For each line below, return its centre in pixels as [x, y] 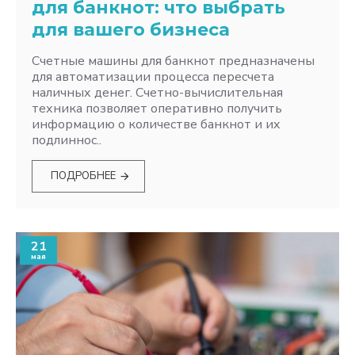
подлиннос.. [67, 140]
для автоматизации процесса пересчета [153, 77]
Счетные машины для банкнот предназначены [173, 61]
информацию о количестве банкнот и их [156, 124]
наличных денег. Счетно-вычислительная [157, 93]
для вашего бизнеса [131, 30]
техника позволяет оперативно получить [157, 109]
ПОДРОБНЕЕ [84, 176]
